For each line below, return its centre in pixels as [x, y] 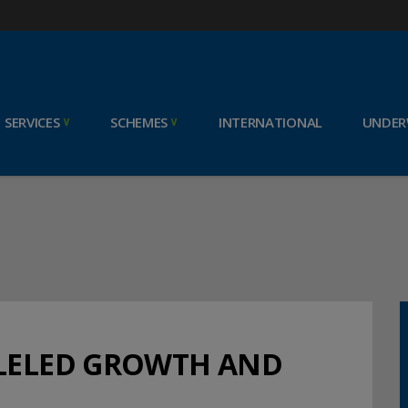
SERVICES [32, 122]
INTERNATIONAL [270, 122]
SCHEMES [139, 122]
